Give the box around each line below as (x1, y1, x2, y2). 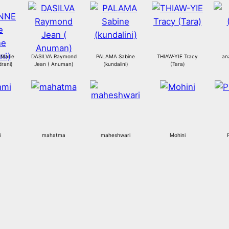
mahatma (42, 132, 65, 139)
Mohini (169, 132, 186, 139)
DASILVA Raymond (31, 53, 77, 60)
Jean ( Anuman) (34, 61, 74, 67)
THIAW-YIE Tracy (157, 53, 198, 60)
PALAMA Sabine (96, 53, 135, 60)
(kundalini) (103, 61, 128, 67)
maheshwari (101, 132, 130, 139)
